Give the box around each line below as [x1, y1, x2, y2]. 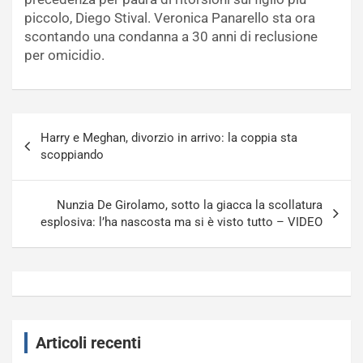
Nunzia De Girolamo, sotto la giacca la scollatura [57, 198, 322, 213]
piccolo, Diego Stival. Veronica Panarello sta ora [24, 10, 315, 27]
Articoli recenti [36, 333, 141, 353]
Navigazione [11, 113, 122, 138]
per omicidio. [24, 47, 105, 64]
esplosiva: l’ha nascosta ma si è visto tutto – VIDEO [41, 215, 322, 230]
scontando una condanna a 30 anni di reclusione [24, 28, 318, 45]
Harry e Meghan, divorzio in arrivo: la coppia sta [41, 130, 297, 146]
